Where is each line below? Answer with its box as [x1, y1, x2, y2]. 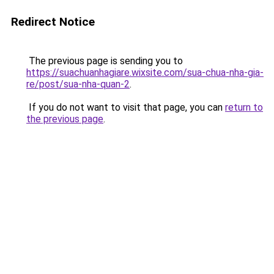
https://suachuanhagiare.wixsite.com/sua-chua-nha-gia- [26, 67, 264, 78]
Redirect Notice [11, 15, 95, 29]
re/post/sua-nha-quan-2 [26, 78, 130, 90]
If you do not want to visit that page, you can [26, 102, 225, 113]
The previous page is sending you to [26, 55, 183, 67]
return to [225, 102, 263, 113]
